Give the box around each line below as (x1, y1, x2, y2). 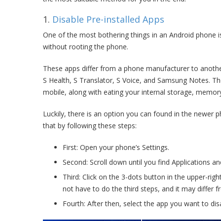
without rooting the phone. (43, 42, 128, 51)
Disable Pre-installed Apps (52, 13, 164, 25)
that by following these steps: (43, 121, 137, 130)
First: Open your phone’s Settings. (63, 143, 169, 152)
